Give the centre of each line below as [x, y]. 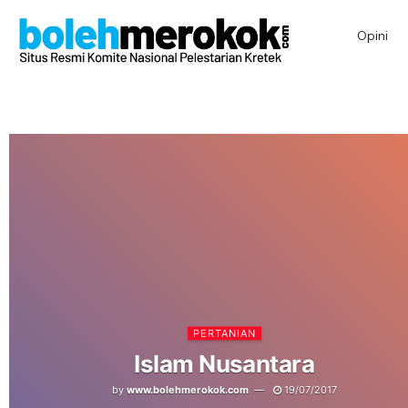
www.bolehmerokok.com [187, 389]
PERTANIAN [224, 333]
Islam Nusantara [224, 363]
